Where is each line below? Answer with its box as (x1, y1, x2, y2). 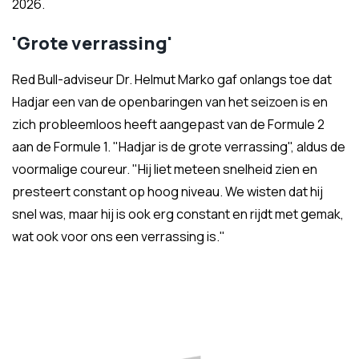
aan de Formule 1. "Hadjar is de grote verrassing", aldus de (12, 138, 345, 155)
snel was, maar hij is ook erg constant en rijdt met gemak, (12, 205, 344, 223)
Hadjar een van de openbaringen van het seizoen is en (12, 93, 328, 111)
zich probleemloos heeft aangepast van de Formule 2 (12, 115, 325, 133)
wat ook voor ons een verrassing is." (12, 228, 225, 245)
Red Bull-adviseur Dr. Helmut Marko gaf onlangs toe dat (12, 71, 332, 88)
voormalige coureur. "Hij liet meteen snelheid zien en (12, 160, 317, 178)
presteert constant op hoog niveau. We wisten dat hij (12, 183, 323, 200)
